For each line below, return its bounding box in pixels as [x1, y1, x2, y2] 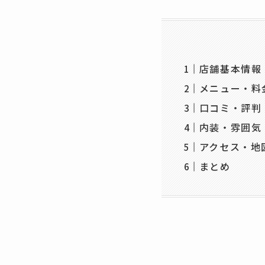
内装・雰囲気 [199, 119, 262, 134]
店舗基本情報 [199, 61, 262, 76]
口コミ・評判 [199, 100, 262, 115]
